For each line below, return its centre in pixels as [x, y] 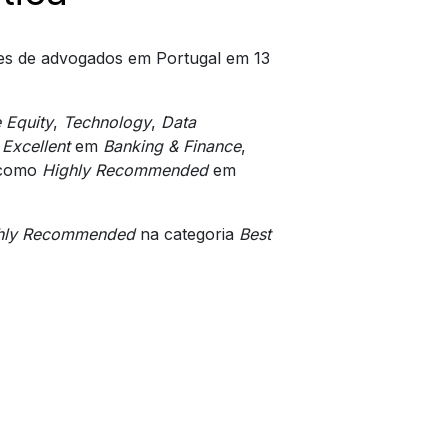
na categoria [186, 233]
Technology [106, 121]
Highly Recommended [124, 169]
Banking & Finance [171, 145]
